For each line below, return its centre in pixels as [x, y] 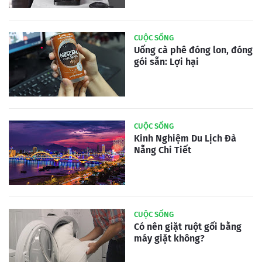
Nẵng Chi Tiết [163, 150]
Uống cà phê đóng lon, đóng [193, 50]
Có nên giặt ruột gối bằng [188, 227]
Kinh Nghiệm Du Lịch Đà [185, 138]
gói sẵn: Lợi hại [166, 62]
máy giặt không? [169, 238]
